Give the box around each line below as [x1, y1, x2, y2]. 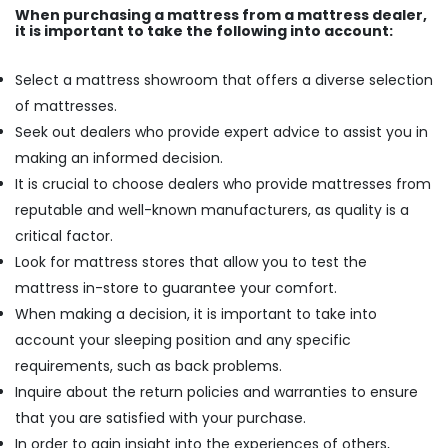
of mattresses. [15, 96, 117, 116]
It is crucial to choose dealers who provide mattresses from [15, 174, 431, 194]
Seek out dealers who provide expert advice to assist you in [15, 122, 428, 142]
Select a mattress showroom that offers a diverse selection [15, 70, 433, 90]
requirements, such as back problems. [15, 356, 282, 376]
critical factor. [15, 226, 113, 246]
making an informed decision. [15, 148, 223, 168]
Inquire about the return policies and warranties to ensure [15, 382, 418, 402]
